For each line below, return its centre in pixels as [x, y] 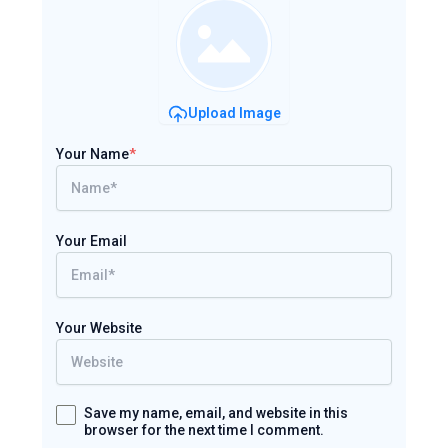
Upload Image [234, 113]
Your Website [98, 327]
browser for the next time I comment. [203, 429]
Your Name [92, 153]
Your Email [91, 240]
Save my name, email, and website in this [215, 412]
